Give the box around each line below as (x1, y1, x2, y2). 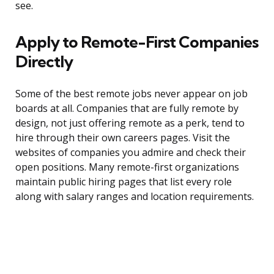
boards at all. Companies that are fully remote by (15, 102, 239, 116)
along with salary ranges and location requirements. (15, 190, 254, 204)
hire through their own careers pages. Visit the (15, 131, 230, 145)
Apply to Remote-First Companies (15, 32, 258, 53)
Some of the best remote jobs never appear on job (15, 87, 248, 101)
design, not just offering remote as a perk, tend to (15, 116, 245, 130)
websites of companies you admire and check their (15, 146, 246, 160)
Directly (15, 51, 73, 72)
